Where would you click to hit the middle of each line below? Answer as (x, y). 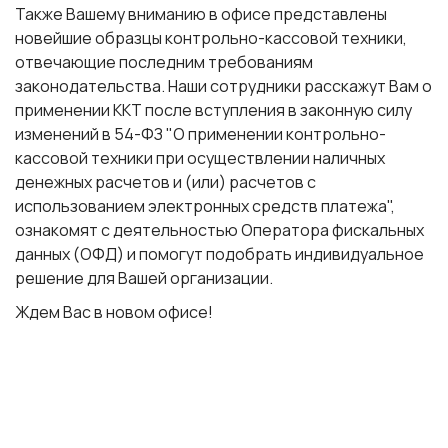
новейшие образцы (90, 38)
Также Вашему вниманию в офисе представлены (201, 14)
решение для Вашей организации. (144, 278)
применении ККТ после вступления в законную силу (213, 110)
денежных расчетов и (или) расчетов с (165, 182)
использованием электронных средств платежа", (205, 206)
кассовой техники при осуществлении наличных (200, 158)
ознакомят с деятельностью (128, 230)
